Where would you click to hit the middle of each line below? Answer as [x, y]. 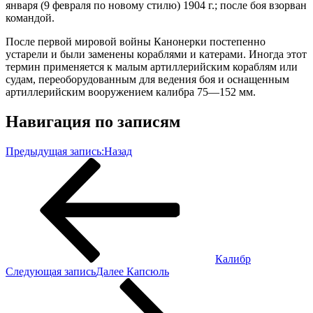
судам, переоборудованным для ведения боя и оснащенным [147, 79]
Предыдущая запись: [55, 151]
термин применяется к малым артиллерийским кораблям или [152, 66]
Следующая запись [51, 271]
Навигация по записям [93, 121]
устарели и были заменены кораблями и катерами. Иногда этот [156, 54]
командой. [30, 17]
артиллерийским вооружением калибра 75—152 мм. [131, 92]
